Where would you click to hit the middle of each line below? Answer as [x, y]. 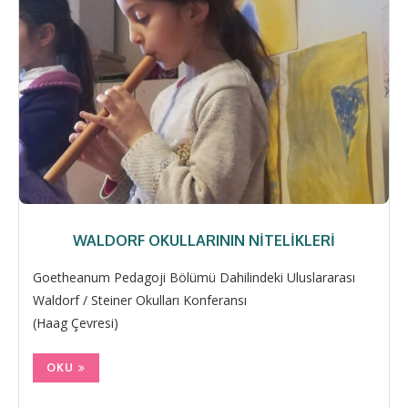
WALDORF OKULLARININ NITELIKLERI [204, 240]
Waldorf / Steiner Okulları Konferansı [140, 300]
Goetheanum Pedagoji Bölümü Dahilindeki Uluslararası [194, 277]
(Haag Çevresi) [76, 322]
